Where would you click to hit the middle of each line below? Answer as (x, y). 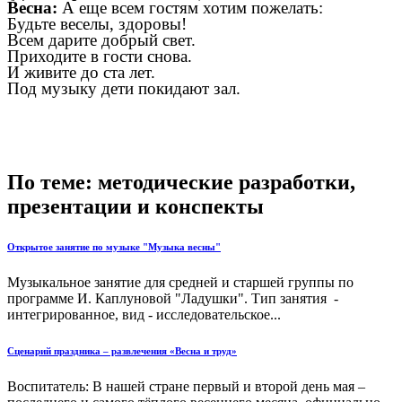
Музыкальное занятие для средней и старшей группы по (180, 282)
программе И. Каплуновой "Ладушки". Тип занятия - (173, 298)
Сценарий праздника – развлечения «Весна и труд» (122, 350)
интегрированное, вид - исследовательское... (144, 314)
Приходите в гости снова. (100, 57)
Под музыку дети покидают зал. (124, 89)
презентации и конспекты (135, 206)
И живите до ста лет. (81, 73)
